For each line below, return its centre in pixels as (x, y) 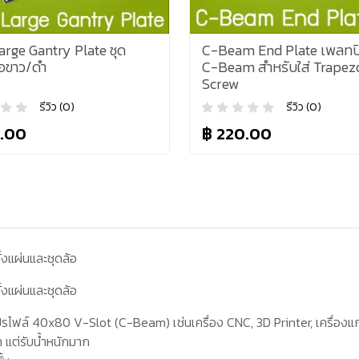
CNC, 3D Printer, (272, 322)
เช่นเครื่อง (200, 322)
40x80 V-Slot (72, 322)
